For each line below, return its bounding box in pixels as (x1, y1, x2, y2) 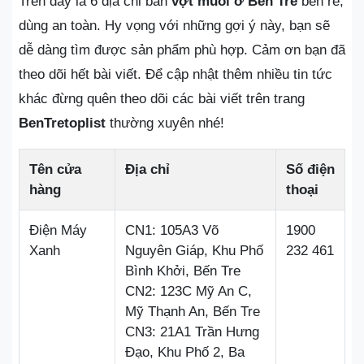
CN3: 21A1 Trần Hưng (125, 324, 259, 340)
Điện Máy (29, 223, 87, 238)
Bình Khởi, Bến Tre (125, 263, 240, 279)
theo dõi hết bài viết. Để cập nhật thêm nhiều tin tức (19, 67, 332, 82)
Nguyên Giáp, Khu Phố (125, 243, 263, 258)
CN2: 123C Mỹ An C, (125, 284, 252, 299)
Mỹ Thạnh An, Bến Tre (125, 304, 260, 319)
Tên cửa (29, 162, 81, 177)
